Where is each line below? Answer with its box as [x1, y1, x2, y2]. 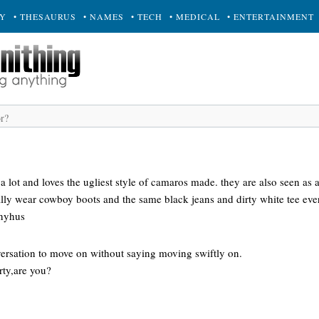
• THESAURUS [14, 11, 76, 22]
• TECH [131, 11, 162, 22]
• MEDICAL [169, 11, 220, 22]
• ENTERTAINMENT [227, 11, 314, 22]
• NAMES [83, 11, 124, 22]
